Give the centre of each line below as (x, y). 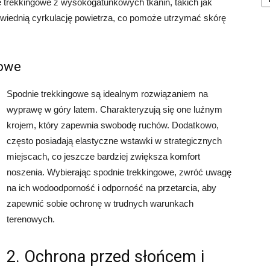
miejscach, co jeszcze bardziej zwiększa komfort (103, 156)
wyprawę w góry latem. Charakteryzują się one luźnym (115, 109)
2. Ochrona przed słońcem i (105, 257)
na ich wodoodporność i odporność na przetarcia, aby (111, 188)
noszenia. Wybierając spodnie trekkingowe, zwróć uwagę (119, 172)
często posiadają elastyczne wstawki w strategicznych (114, 141)
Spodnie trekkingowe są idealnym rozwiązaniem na (107, 94)
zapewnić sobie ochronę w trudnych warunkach (100, 203)
